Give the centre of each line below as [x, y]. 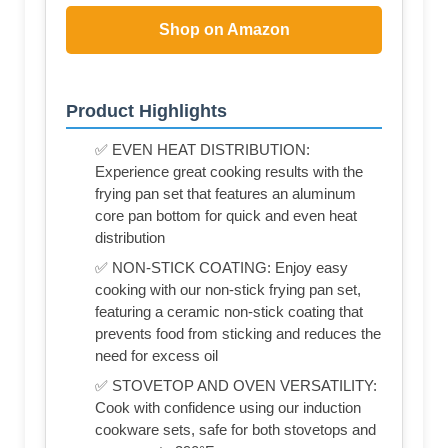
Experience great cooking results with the [229, 172]
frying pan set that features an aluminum [225, 194]
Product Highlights [146, 111]
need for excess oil [156, 356]
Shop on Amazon [224, 30]
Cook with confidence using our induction [228, 408]
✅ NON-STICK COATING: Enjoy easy [221, 268]
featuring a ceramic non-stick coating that [229, 312]
